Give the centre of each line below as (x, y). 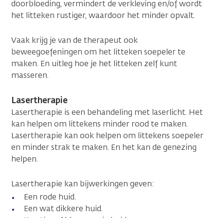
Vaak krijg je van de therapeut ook (74, 40)
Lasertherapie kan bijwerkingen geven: (83, 183)
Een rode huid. (50, 197)
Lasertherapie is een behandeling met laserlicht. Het (107, 112)
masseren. (30, 75)
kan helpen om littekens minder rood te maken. (100, 124)
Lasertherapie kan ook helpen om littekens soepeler (107, 135)
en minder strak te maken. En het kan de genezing (104, 147)
